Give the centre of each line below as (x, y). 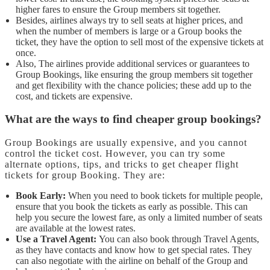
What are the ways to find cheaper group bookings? (135, 119)
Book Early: (41, 196)
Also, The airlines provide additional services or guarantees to (133, 63)
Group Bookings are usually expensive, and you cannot (126, 143)
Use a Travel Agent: (56, 239)
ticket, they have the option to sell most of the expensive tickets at (140, 42)
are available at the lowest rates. (77, 228)
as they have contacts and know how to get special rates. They (134, 250)
